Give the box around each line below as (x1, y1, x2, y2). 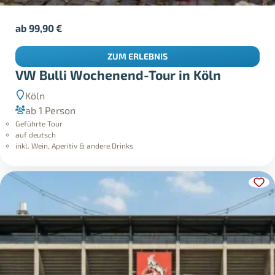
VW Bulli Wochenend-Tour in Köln (15, 66, 222, 82)
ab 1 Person (25, 104, 76, 117)
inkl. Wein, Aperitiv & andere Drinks (15, 141, 134, 150)
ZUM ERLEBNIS (107, 51, 168, 62)
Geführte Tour (15, 119, 63, 128)
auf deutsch (15, 130, 56, 139)
